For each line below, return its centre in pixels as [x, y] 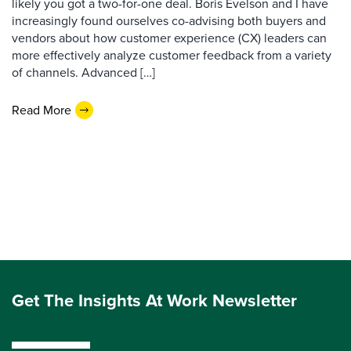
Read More [42, 110]
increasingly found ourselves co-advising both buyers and [169, 21]
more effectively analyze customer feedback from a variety [172, 55]
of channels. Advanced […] [83, 72]
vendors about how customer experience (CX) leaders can [169, 38]
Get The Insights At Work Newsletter [154, 300]
